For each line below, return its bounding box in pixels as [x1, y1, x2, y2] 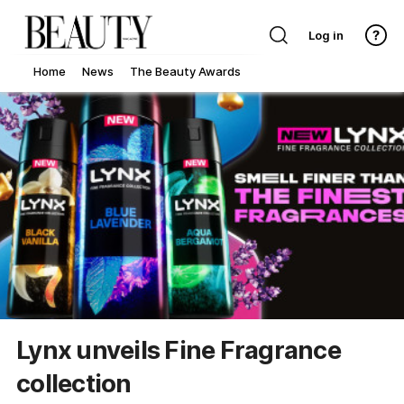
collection [16, 367, 132, 399]
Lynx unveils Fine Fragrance [16, 334, 341, 365]
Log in [308, 27, 344, 42]
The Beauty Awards [130, 64, 241, 78]
